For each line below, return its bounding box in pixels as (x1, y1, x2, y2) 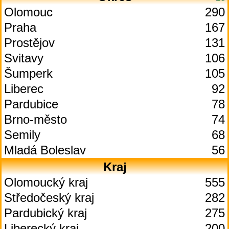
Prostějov (4, 36, 55, 50)
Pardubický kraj (4, 206, 87, 220)
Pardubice (4, 97, 58, 111)
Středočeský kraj (4, 191, 94, 204)
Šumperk (4, 66, 53, 80)
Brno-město (4, 112, 67, 126)
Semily (4, 128, 40, 142)
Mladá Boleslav (4, 143, 86, 157)
